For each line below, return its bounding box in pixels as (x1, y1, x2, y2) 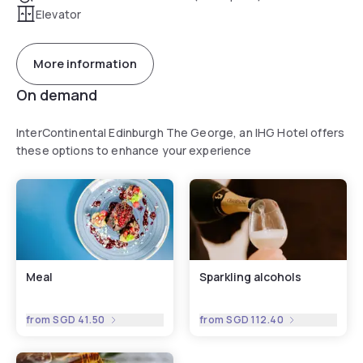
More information (33, 55, 137, 73)
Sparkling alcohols (199, 268, 301, 284)
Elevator (36, 6, 82, 22)
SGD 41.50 (53, 312, 105, 327)
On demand (16, 84, 97, 105)
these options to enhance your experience (16, 142, 252, 158)
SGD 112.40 (226, 312, 284, 327)
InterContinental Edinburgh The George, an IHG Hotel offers (16, 124, 345, 140)
